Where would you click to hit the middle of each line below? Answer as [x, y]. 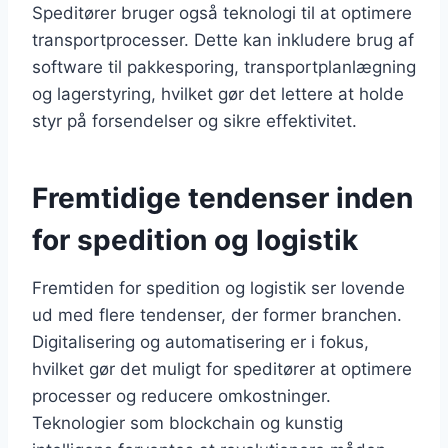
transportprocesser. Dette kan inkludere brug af [223, 39]
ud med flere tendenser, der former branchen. [217, 314]
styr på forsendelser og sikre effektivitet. [194, 120]
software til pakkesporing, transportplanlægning [224, 66]
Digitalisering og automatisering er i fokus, [200, 341]
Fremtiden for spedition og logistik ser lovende [218, 287]
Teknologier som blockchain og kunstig [187, 422]
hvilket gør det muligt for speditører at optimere [222, 368]
